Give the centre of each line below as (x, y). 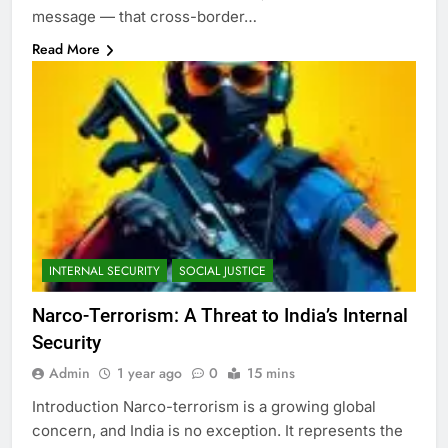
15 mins (271, 372)
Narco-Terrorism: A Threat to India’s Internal (220, 315)
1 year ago (149, 372)
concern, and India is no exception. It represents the (217, 430)
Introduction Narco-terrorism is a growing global (204, 406)
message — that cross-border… (144, 17)
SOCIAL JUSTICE (222, 270)
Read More (66, 49)
